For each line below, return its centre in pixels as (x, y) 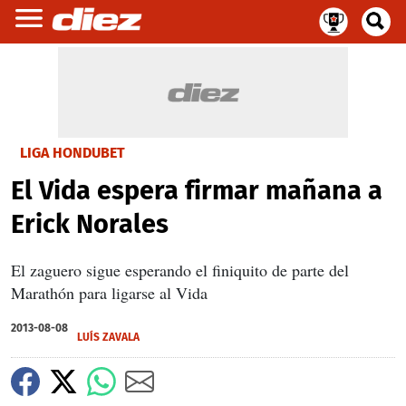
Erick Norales (90, 224)
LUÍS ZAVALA (108, 337)
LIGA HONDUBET (72, 153)
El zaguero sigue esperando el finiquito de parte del (180, 270)
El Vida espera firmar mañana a (197, 191)
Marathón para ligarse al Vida (109, 293)
